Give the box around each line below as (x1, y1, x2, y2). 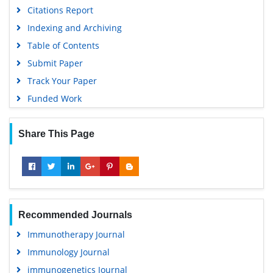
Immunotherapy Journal (27, 229, 125, 240)
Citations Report (27, 4, 93, 16)
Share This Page (18, 129, 94, 139)
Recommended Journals (18, 210, 132, 220)
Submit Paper (27, 57, 83, 69)
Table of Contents (27, 40, 99, 51)
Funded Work (27, 93, 82, 104)
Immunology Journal (27, 246, 110, 258)
